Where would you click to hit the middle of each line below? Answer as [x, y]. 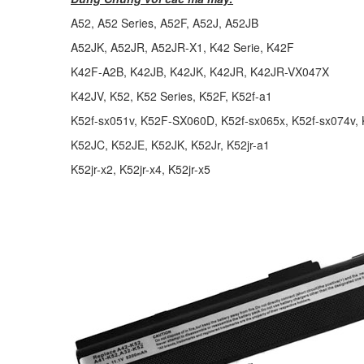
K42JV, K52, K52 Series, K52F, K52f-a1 [171, 96]
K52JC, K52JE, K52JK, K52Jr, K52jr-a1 [170, 145]
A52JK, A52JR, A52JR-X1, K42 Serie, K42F [182, 48]
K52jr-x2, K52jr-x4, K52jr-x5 [141, 169]
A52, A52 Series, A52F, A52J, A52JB [165, 23]
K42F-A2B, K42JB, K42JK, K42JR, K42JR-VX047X [200, 72]
